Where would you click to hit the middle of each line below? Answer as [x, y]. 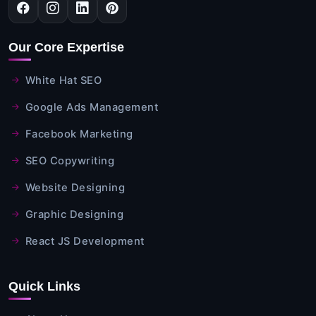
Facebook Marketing [79, 134]
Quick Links [44, 286]
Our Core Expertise [66, 47]
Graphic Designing [74, 214]
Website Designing [75, 187]
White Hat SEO [63, 80]
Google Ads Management [91, 107]
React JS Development [85, 241]
